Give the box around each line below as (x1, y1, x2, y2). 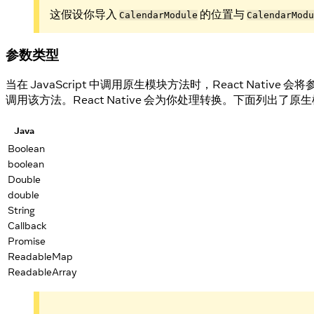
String (8, 203, 35, 217)
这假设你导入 (50, 6, 119, 21)
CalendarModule (119, 9, 198, 20)
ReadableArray (8, 265, 77, 279)
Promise (8, 234, 46, 248)
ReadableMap (8, 250, 73, 264)
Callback (8, 219, 47, 233)
